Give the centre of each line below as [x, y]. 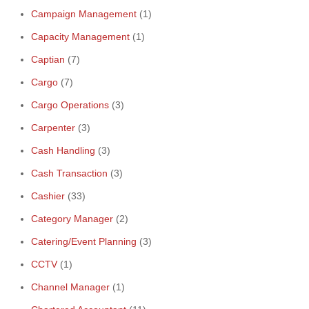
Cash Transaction [69, 173]
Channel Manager [70, 287]
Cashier [48, 196]
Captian [48, 59]
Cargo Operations [70, 105]
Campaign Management [84, 14]
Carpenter [53, 128]
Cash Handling [63, 150]
